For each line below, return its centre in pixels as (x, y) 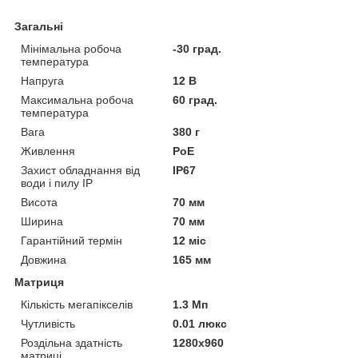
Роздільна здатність (72, 342)
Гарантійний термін (72, 240)
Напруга (42, 80)
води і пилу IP (57, 183)
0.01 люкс (200, 323)
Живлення (48, 151)
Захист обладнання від (80, 170)
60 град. (195, 99)
